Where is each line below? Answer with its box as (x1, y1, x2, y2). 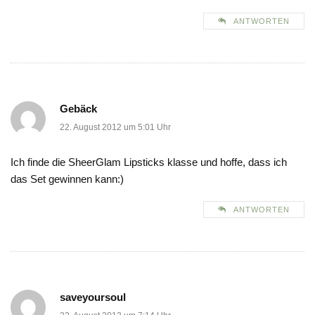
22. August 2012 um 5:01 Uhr (60, 122, 171, 133)
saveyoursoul (60, 291, 126, 304)
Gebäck (60, 103, 97, 115)
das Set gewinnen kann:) (11, 173, 124, 186)
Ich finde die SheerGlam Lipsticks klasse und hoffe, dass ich (11, 156, 287, 169)
